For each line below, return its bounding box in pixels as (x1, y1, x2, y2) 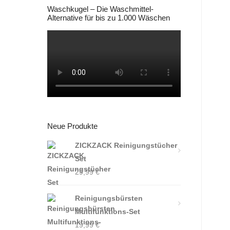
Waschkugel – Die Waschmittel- (47, 5, 154, 14)
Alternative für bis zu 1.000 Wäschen (47, 13, 170, 23)
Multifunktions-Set (75, 207, 140, 216)
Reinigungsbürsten (75, 194, 143, 203)
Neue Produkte (47, 122, 98, 131)
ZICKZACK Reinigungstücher (75, 141, 177, 150)
